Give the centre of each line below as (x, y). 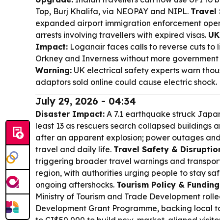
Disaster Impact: (70, 114)
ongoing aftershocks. (76, 185)
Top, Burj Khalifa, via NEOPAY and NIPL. (113, 11)
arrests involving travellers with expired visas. (122, 35)
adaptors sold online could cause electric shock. (126, 82)
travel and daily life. (74, 149)
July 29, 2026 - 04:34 (86, 101)
